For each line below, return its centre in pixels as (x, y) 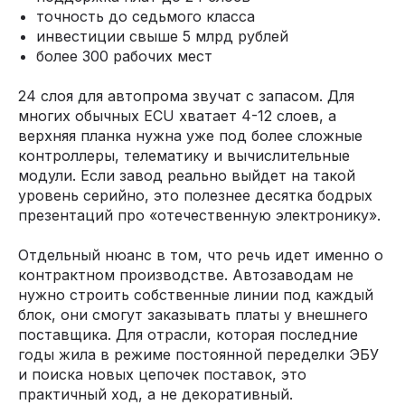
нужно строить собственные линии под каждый (196, 295)
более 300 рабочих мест (124, 56)
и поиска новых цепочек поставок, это (162, 374)
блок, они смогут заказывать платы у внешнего (193, 315)
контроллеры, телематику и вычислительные (184, 155)
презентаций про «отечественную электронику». (199, 215)
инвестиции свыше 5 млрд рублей (162, 36)
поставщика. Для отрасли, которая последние (188, 334)
